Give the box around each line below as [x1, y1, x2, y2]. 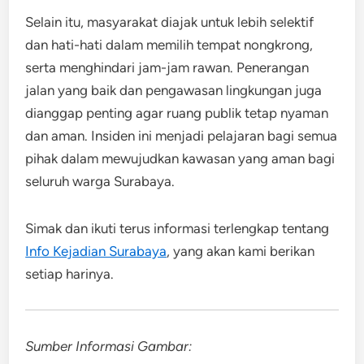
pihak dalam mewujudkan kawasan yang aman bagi [25, 149, 336, 167]
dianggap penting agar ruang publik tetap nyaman [25, 104, 329, 121]
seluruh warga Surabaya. [25, 172, 175, 189]
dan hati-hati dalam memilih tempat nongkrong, [25, 36, 314, 53]
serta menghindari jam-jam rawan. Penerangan [25, 58, 310, 76]
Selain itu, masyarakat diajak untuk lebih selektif [25, 13, 314, 30]
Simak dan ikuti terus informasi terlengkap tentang [25, 219, 330, 236]
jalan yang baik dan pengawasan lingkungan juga [25, 81, 323, 98]
